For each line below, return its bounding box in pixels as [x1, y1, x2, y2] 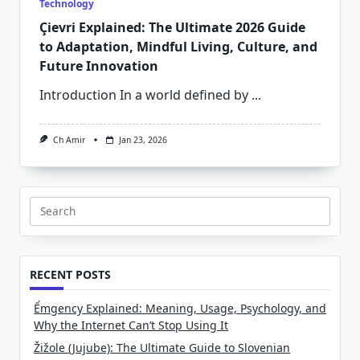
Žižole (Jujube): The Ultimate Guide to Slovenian [34, 339, 291, 355]
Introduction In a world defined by [39, 86, 248, 104]
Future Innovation [39, 57, 158, 75]
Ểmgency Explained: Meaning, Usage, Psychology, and [34, 300, 327, 316]
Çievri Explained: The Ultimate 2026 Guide [39, 18, 305, 36]
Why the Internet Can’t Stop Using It [34, 317, 229, 333]
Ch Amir [52, 134, 85, 145]
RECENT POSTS [30, 266, 111, 282]
